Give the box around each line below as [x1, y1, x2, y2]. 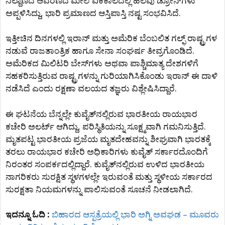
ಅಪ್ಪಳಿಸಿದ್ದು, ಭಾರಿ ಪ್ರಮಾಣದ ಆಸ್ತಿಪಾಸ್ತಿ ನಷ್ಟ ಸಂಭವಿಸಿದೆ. [6, 7, 181, 19]
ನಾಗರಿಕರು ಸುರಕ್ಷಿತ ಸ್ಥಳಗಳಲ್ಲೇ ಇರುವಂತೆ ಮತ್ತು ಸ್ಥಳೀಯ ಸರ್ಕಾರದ [6, 170, 212, 182]
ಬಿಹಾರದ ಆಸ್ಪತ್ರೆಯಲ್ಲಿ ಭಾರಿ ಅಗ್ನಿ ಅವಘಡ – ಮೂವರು [52, 208, 219, 220]
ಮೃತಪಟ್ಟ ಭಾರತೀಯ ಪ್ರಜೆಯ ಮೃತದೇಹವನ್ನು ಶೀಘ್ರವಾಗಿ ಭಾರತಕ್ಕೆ [6, 133, 211, 145]
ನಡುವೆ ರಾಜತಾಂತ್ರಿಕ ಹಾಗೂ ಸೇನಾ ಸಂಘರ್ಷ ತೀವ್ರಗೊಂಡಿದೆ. [6, 45, 194, 56]
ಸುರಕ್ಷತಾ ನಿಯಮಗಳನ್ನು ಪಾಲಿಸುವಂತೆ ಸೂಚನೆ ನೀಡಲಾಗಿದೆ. [6, 183, 193, 195]
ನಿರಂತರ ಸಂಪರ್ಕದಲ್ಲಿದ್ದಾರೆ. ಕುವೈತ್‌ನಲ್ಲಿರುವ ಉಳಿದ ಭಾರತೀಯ [6, 158, 204, 170]
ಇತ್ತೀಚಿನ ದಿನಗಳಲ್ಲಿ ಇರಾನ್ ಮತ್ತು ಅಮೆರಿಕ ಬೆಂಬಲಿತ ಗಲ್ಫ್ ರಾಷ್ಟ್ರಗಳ [6, 32, 217, 44]
